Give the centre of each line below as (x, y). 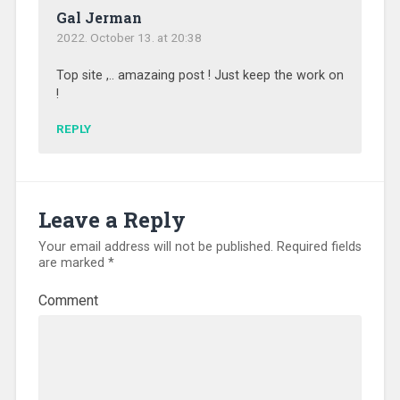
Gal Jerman (99, 17)
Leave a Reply (112, 220)
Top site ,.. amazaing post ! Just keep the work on (200, 75)
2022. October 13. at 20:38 (129, 37)
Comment (68, 301)
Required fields (317, 247)
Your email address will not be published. (155, 247)
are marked (73, 263)
